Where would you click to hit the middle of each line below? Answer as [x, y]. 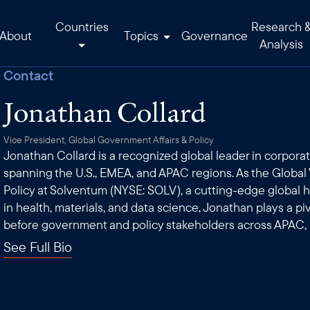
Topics [143, 35]
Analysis [281, 44]
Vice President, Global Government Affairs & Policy [109, 140]
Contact [29, 75]
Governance [215, 35]
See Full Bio [38, 247]
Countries [82, 27]
